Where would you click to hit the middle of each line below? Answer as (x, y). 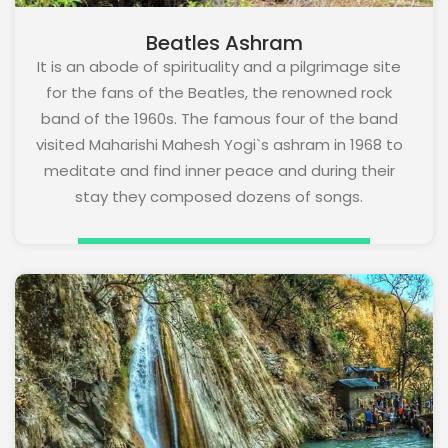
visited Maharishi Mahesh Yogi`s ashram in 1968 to (219, 144)
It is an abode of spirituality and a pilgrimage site (219, 66)
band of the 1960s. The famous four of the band (219, 118)
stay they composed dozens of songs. (219, 196)
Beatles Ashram (224, 42)
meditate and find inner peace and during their (219, 170)
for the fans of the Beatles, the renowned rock (219, 92)
